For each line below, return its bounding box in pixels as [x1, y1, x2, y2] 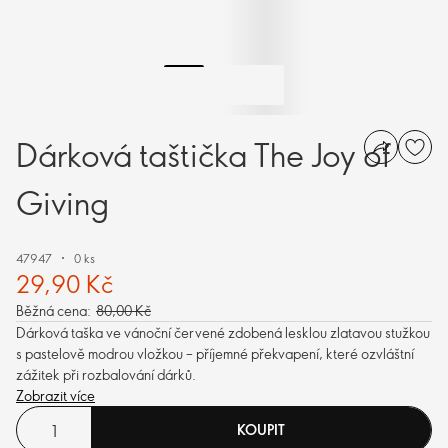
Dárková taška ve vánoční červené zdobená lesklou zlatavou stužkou [16, 323, 430, 342]
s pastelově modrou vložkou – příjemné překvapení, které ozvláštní [16, 344, 414, 363]
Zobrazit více [16, 386, 95, 405]
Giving [16, 181, 109, 223]
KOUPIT [237, 420, 285, 439]
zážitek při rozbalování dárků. [16, 365, 196, 384]
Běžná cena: [16, 301, 91, 320]
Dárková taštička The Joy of [16, 133, 391, 175]
